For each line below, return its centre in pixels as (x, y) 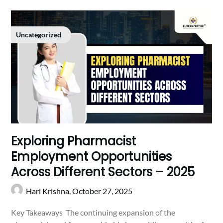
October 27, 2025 (103, 191)
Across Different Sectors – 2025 (105, 172)
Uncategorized (39, 34)
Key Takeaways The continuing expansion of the (93, 212)
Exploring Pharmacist (74, 141)
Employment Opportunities (92, 156)
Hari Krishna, (49, 191)
